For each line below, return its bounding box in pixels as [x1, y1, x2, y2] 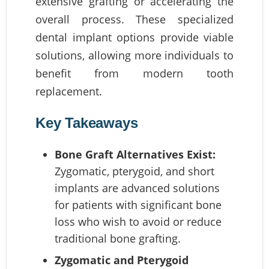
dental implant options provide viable [35, 30, 234, 44]
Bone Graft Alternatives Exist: [55, 147, 216, 162]
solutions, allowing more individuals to [35, 48, 234, 62]
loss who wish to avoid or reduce [55, 214, 222, 229]
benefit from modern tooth [35, 66, 234, 80]
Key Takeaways [35, 115, 138, 131]
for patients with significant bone [55, 198, 222, 212]
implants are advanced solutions [55, 181, 220, 195]
